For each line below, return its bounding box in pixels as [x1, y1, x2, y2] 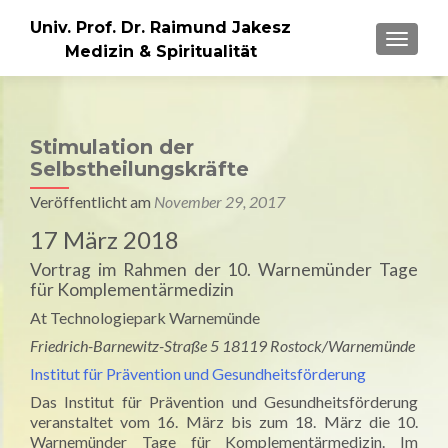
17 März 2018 [30, 225, 179, 254]
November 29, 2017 [154, 192, 285, 211]
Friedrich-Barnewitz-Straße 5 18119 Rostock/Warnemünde [30, 336, 415, 355]
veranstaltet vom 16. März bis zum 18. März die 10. [30, 412, 418, 431]
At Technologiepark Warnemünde [30, 308, 260, 327]
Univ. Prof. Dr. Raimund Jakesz [30, 17, 291, 37]
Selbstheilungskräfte [30, 157, 249, 181]
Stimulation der [30, 135, 194, 159]
